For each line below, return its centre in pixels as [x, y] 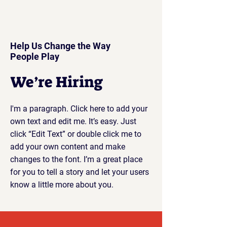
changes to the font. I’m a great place [76, 159]
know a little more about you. [62, 185]
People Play [35, 56]
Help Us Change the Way [60, 46]
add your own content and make [68, 147]
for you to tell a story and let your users [80, 172]
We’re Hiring [56, 82]
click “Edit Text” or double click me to [76, 134]
